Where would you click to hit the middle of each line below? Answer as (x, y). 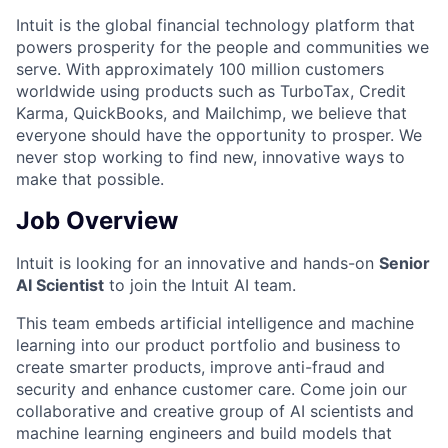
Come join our (353, 388)
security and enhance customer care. (158, 388)
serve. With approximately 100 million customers (200, 68)
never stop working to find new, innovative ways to (210, 156)
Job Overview (97, 220)
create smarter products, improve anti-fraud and (200, 366)
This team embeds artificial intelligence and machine (215, 322)
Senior (404, 262)
